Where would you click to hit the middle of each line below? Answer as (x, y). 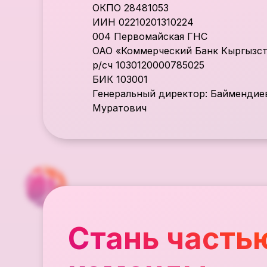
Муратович (119, 108)
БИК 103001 (120, 79)
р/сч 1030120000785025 (148, 65)
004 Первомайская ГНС (150, 36)
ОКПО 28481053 (131, 8)
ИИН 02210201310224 (143, 22)
